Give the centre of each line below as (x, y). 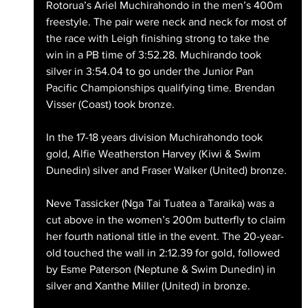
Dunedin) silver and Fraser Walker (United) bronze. (166, 170)
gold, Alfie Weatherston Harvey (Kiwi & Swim (154, 154)
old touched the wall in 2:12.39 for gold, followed (164, 253)
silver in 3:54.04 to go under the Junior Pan (151, 71)
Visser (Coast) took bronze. (110, 104)
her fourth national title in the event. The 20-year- (165, 236)
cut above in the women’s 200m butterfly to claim (167, 220)
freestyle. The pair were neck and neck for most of (167, 22)
